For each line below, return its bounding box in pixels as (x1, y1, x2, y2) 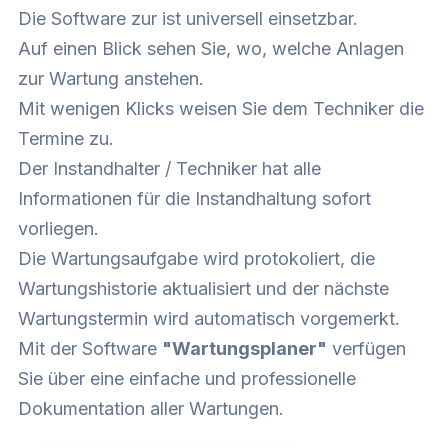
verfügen (327, 337, 406, 359)
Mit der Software (18, 337, 162, 359)
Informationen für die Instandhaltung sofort (18, 187, 371, 209)
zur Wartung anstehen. (18, 67, 204, 89)
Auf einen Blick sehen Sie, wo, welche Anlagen (18, 37, 404, 59)
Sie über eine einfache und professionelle (18, 367, 356, 389)
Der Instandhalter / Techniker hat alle (18, 157, 321, 179)
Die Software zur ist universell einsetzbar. (18, 7, 358, 29)
